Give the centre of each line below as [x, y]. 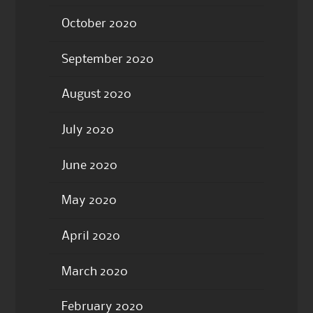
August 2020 [96, 95]
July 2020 [87, 130]
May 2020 [89, 201]
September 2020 [107, 59]
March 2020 [94, 271]
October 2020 [99, 23]
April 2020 [90, 236]
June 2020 [89, 165]
